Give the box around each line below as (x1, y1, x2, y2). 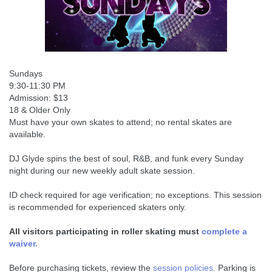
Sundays (9, 69, 42, 78)
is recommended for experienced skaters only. (9, 202, 186, 212)
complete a (202, 226, 247, 236)
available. (9, 129, 46, 139)
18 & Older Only (9, 105, 70, 115)
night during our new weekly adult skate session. (9, 166, 195, 175)
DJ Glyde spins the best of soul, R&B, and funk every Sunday (9, 154, 243, 163)
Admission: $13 (9, 93, 68, 103)
